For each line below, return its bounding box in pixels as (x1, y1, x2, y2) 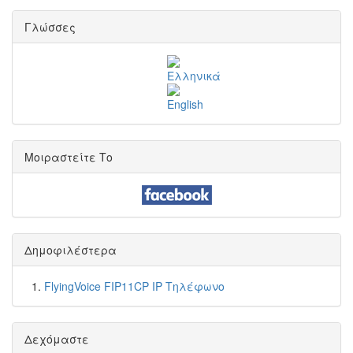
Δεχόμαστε (24, 331, 89, 347)
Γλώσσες (24, 19, 76, 35)
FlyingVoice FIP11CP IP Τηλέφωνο (44, 278, 225, 294)
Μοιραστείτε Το (24, 149, 113, 165)
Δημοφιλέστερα (24, 242, 117, 258)
